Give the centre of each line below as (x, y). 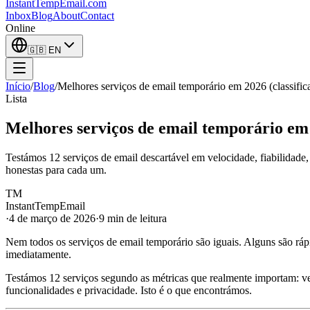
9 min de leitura (133, 218)
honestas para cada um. (56, 170)
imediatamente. (38, 254)
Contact (97, 16)
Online (20, 28)
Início (18, 86)
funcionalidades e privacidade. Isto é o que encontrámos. (129, 290)
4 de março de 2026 (52, 218)
